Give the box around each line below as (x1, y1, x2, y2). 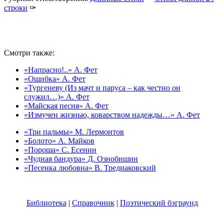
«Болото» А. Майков (24, 136, 94, 145)
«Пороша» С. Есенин (24, 145, 96, 154)
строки (4, 3, 27, 12)
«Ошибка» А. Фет (24, 74, 85, 83)
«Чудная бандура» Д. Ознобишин (24, 154, 138, 163)
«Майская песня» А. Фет (24, 101, 108, 110)
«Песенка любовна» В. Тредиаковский (24, 163, 156, 172)
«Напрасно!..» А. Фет (24, 65, 97, 74)
